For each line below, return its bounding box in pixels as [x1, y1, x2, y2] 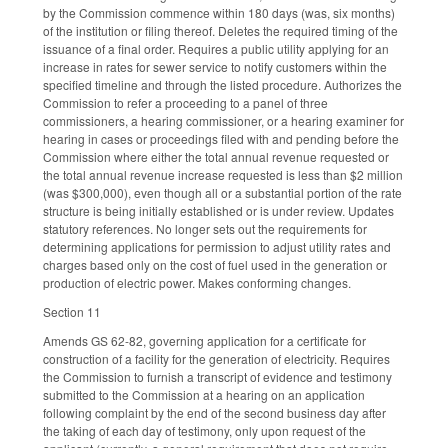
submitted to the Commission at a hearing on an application [43, 385, 365, 403]
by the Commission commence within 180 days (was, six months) [43, 4, 395, 22]
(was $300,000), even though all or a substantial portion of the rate [43, 184, 402, 202]
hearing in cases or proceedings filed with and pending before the [43, 130, 399, 148]
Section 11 [43, 303, 101, 321]
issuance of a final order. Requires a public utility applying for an [43, 40, 389, 58]
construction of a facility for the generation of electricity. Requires [43, 349, 390, 367]
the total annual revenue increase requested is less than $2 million [43, 166, 403, 184]
